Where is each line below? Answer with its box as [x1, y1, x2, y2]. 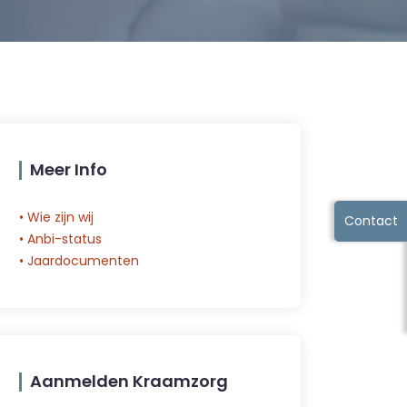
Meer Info [30, 158, 107, 181]
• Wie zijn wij [19, 208, 94, 226]
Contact [343, 212, 398, 230]
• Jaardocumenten [19, 252, 139, 270]
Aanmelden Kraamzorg [30, 370, 228, 392]
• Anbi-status [19, 230, 102, 248]
